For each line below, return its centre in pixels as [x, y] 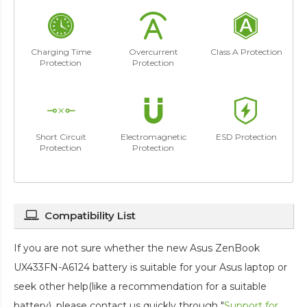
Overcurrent [153, 51]
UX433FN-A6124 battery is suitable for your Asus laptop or [150, 267]
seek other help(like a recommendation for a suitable [140, 286]
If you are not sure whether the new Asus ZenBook [137, 248]
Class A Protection [246, 51]
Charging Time [61, 51]
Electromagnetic [153, 136]
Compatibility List [90, 215]
